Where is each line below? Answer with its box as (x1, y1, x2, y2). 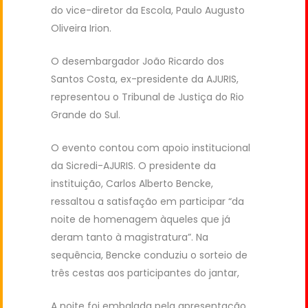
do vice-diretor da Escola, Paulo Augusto (51, 3, 245, 17)
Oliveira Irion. (51, 21, 111, 35)
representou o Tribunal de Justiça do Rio (51, 89, 244, 104)
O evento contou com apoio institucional (51, 140, 250, 155)
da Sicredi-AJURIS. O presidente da (51, 158, 216, 173)
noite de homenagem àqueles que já (51, 212, 230, 226)
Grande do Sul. (51, 107, 120, 122)
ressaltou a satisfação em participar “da (51, 194, 244, 208)
